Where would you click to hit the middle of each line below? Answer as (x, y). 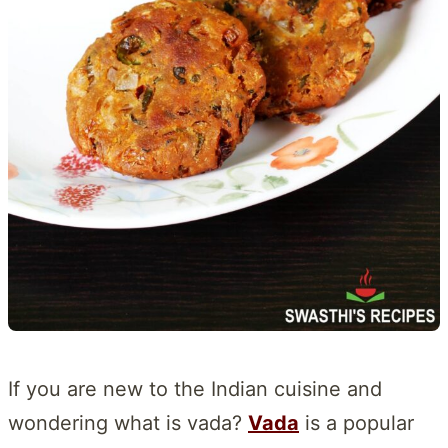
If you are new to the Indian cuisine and (195, 388)
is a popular (356, 422)
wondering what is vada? (128, 422)
